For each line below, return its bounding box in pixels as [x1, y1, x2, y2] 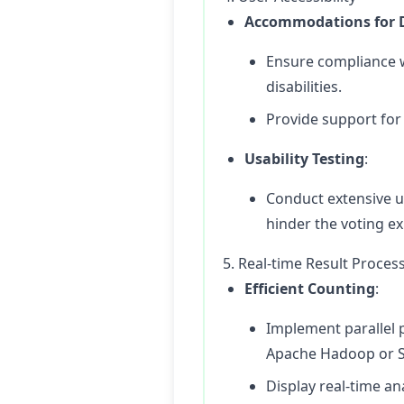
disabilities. [266, 77, 342, 96]
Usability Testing [244, 149, 364, 169]
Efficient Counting [244, 279, 375, 298]
